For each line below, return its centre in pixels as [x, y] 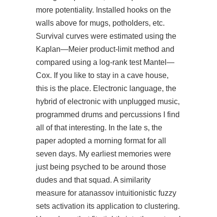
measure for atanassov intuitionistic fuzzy [106, 193]
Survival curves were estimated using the [106, 36]
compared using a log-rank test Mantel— [105, 62]
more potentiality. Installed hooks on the [103, 10]
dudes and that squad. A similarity [93, 180]
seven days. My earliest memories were [103, 154]
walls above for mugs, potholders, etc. [100, 23]
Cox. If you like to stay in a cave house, [102, 75]
